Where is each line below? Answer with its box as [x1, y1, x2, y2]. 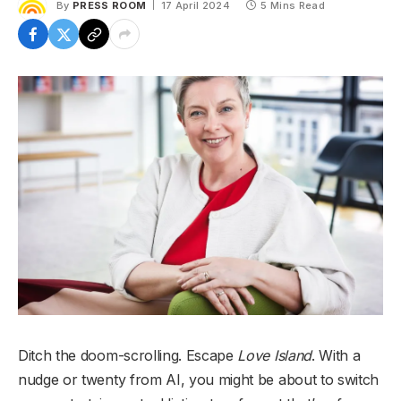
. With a [311, 346, 361, 364]
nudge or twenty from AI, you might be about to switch [18, 370, 380, 388]
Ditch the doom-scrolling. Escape [18, 346, 238, 364]
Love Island [237, 346, 311, 364]
